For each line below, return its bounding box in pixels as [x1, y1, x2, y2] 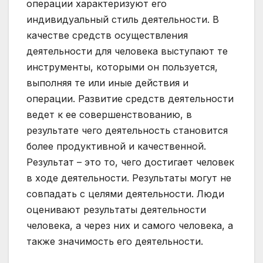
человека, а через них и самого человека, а [26, 220, 233, 232]
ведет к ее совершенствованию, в [26, 109, 192, 121]
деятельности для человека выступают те [26, 45, 228, 58]
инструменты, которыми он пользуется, [26, 61, 218, 73]
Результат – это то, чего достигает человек [26, 156, 234, 168]
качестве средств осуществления [26, 29, 188, 42]
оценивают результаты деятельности [26, 204, 206, 216]
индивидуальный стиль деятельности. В [26, 14, 219, 26]
